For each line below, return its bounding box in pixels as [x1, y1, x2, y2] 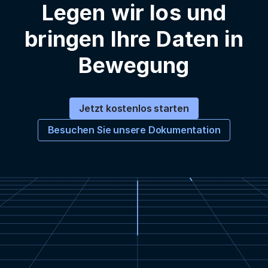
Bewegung [78, 51, 190, 78]
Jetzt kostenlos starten [79, 102, 189, 114]
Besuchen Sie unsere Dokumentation [47, 123, 221, 136]
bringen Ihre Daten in [25, 25, 243, 52]
